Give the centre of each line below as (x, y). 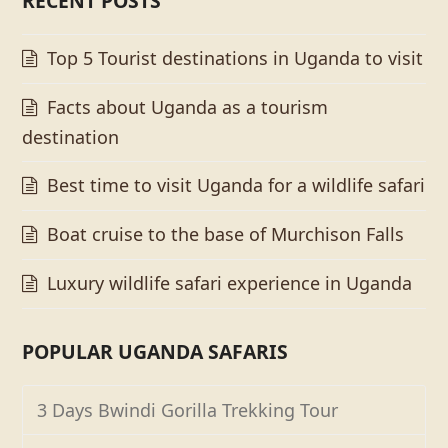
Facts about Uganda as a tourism (188, 106)
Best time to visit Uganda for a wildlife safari (236, 184)
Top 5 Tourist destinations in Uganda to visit (235, 57)
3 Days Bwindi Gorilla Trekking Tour (188, 409)
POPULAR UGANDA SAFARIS (155, 351)
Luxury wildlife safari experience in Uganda (230, 282)
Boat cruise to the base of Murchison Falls (226, 233)
